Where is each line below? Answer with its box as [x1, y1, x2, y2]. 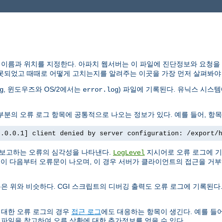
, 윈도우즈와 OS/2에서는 [3, 85, 83, 94]
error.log [83, 86, 118, 94]
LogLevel [113, 149, 145, 157]
